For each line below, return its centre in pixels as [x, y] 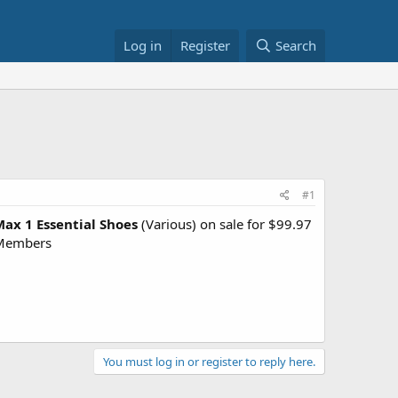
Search [296, 45]
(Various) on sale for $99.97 [225, 224]
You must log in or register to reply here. [209, 361]
